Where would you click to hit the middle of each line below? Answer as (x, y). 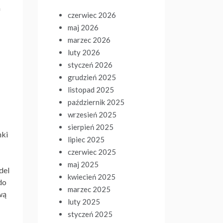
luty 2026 (84, 52)
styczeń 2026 (90, 65)
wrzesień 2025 (92, 114)
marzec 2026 (89, 40)
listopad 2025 (91, 90)
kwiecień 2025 (92, 177)
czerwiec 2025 (92, 152)
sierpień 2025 (91, 127)
